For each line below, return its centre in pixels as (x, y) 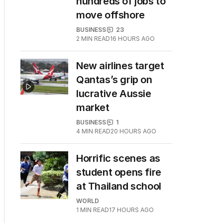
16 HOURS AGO (132, 39)
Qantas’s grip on (114, 80)
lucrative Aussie (114, 94)
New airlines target (120, 66)
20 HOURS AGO (133, 131)
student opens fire (119, 172)
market (93, 108)
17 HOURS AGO (131, 210)
